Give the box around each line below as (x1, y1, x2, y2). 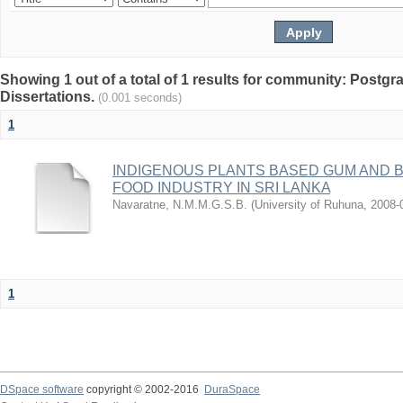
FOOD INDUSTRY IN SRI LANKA (112, 180, 330, 195)
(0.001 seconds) (98, 91, 182, 104)
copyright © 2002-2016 (84, 383, 204, 396)
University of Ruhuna (255, 198, 363, 211)
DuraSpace (204, 383, 260, 396)
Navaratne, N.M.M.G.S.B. (112, 198, 247, 211)
